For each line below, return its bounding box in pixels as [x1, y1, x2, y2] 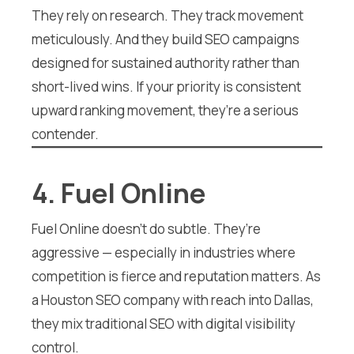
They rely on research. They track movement [32, 6, 303, 25]
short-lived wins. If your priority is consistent [32, 77, 301, 96]
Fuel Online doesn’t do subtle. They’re [32, 219, 261, 238]
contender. [32, 125, 99, 144]
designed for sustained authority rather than [32, 54, 299, 73]
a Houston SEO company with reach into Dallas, [32, 290, 314, 309]
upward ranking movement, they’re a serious [32, 101, 299, 120]
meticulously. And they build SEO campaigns [32, 30, 299, 49]
